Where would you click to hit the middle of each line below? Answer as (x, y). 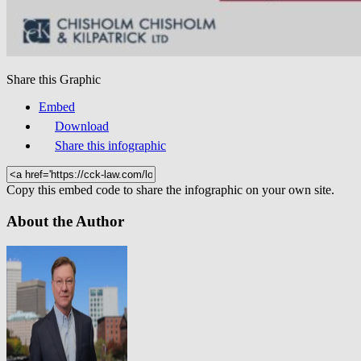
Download (82, 127)
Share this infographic (110, 146)
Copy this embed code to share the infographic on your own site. (170, 190)
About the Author (65, 222)
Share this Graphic (54, 80)
